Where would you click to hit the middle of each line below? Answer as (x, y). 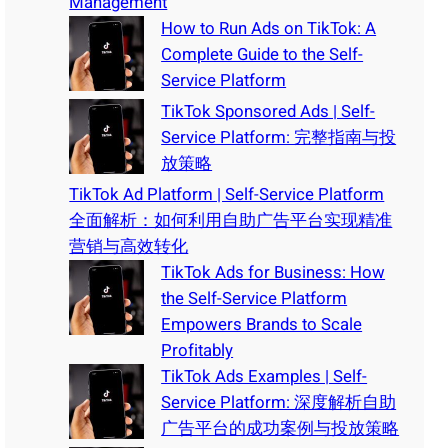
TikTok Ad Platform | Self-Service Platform (227, 194)
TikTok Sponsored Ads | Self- (268, 111)
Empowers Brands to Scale (262, 324)
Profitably (197, 350)
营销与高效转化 (129, 246)
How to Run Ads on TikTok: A (269, 28)
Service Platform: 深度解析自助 (279, 402)
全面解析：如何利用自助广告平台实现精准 (231, 220)
